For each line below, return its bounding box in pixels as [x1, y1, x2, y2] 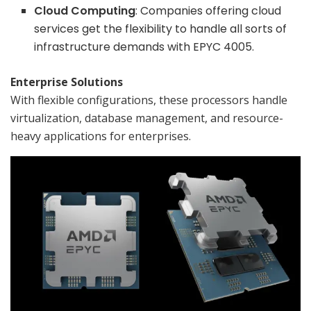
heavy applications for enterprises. [10, 128, 191, 144]
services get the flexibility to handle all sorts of [34, 20, 287, 37]
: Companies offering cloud [135, 2, 282, 19]
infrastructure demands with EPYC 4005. [34, 38, 255, 55]
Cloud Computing [34, 2, 136, 19]
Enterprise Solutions [10, 74, 123, 90]
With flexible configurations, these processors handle [10, 92, 287, 108]
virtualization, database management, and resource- [10, 110, 283, 126]
